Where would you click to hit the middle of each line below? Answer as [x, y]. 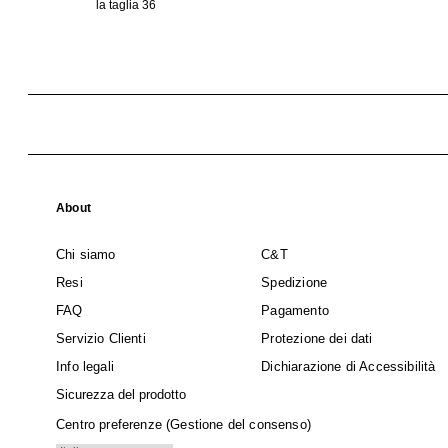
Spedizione [294, 282]
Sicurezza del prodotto [121, 394]
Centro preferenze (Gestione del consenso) [183, 424]
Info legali [85, 366]
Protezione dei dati [317, 338]
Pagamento [295, 310]
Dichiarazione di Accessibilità [348, 366]
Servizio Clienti [101, 338]
